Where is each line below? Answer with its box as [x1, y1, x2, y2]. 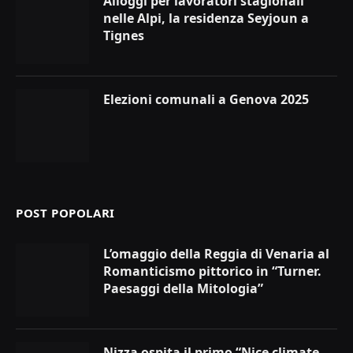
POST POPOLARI [16, 205, 115, 221]
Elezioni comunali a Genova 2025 [103, 91, 309, 109]
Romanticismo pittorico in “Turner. [103, 262, 321, 281]
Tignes [103, 27, 144, 45]
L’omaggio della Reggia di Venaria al [103, 245, 329, 263]
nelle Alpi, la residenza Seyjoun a [103, 9, 309, 28]
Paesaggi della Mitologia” [103, 280, 263, 298]
